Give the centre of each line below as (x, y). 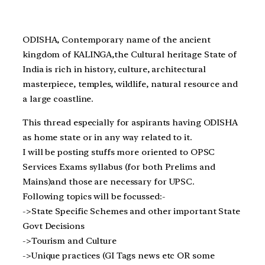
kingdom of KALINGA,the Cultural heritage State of (130, 55)
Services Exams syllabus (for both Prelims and (119, 167)
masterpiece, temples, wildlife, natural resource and (130, 84)
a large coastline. (58, 99)
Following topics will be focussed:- (94, 197)
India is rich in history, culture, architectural (114, 70)
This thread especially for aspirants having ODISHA (130, 123)
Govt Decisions (54, 226)
